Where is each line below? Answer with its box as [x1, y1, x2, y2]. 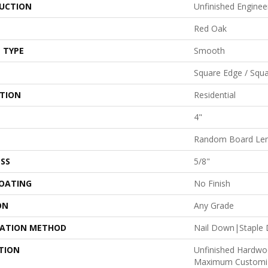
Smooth [194, 45, 225, 56]
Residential [194, 89, 236, 100]
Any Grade [194, 200, 234, 211]
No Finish [194, 178, 230, 189]
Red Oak [194, 23, 227, 34]
